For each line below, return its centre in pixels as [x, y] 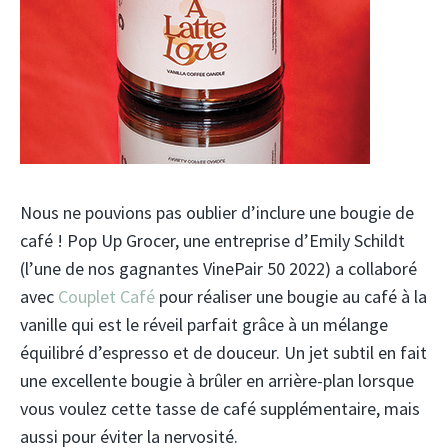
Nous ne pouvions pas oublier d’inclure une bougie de [217, 212]
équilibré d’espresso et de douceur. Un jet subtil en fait [223, 352]
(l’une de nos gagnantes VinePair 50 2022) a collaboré [218, 268]
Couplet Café [106, 296]
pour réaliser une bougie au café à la [291, 296]
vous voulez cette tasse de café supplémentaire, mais [220, 408]
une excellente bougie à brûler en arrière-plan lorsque [217, 380]
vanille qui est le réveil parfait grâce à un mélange [204, 324]
